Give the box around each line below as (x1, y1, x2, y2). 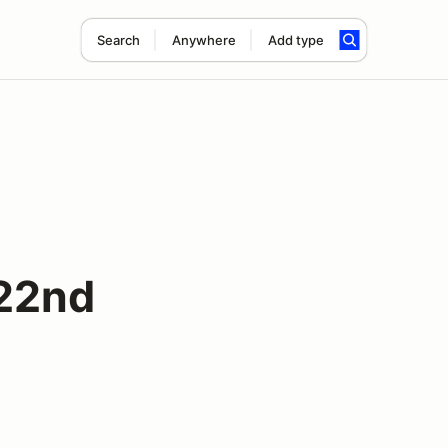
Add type (267, 32, 324, 48)
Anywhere (171, 32, 236, 48)
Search (96, 32, 140, 48)
